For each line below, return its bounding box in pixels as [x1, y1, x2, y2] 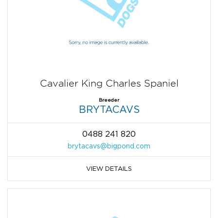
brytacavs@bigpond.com [68, 142, 150, 149]
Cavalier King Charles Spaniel [39, 77, 179, 89]
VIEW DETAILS [86, 164, 132, 172]
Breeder [99, 97, 119, 103]
